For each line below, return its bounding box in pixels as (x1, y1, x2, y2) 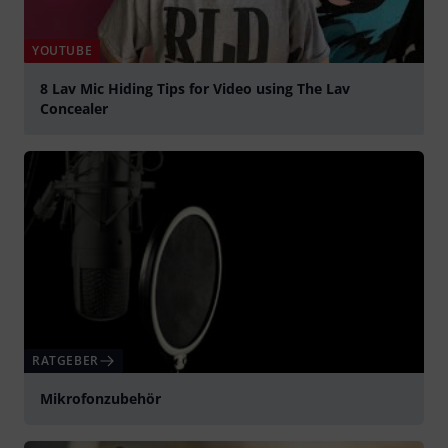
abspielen (23, 133, 89, 153)
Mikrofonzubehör (40, 389, 161, 409)
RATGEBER (32, 352, 99, 370)
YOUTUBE (32, 41, 93, 59)
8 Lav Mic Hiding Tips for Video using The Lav (40, 78, 350, 98)
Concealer (40, 98, 108, 118)
